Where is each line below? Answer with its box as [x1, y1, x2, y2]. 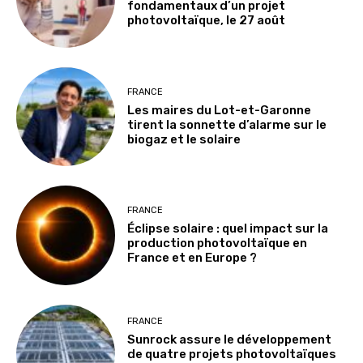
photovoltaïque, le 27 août [127, 13, 286, 28]
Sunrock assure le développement [127, 332, 332, 348]
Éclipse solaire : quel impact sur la [127, 221, 329, 237]
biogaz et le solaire [127, 131, 241, 147]
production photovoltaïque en [127, 236, 308, 251]
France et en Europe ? [127, 250, 258, 266]
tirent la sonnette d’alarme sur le [127, 117, 327, 132]
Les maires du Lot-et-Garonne [127, 102, 312, 117]
